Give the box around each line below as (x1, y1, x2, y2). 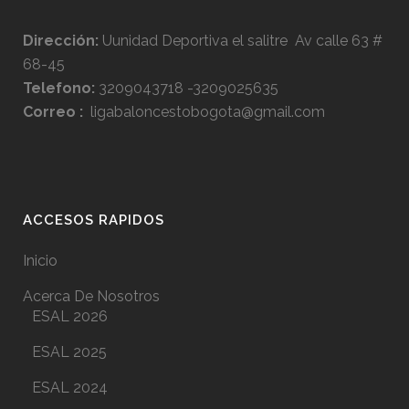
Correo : (23, 103, 83, 121)
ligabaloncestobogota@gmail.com (83, 103, 325, 121)
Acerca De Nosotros (23, 288, 160, 305)
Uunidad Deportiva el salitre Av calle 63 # (99, 32, 383, 49)
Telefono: (23, 79, 95, 97)
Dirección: (23, 32, 99, 49)
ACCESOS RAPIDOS (23, 212, 164, 228)
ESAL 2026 (32, 308, 108, 325)
